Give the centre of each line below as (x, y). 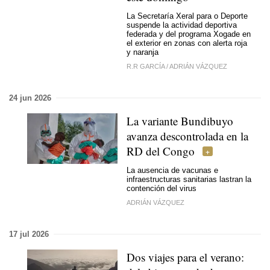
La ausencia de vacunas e (172, 170)
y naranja (143, 52)
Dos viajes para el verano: (185, 257)
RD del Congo (161, 151)
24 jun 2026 (30, 98)
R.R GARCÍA (146, 66)
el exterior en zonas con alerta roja (187, 43)
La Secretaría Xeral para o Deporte (187, 16)
